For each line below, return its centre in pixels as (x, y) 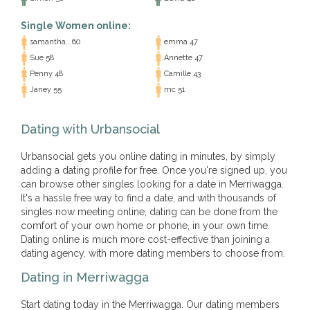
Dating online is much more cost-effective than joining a (145, 239)
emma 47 (180, 42)
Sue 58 (41, 58)
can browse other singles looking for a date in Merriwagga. (152, 184)
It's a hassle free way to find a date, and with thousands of (148, 198)
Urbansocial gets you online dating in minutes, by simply (148, 156)
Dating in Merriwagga (85, 277)
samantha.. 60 (54, 42)
